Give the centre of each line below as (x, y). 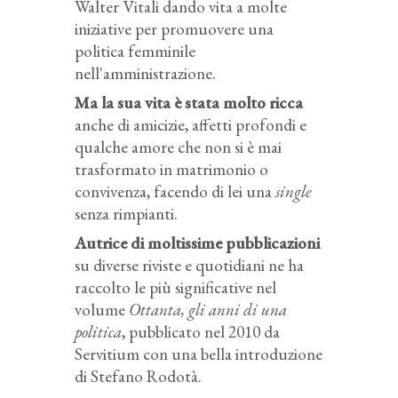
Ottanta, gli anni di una (208, 309)
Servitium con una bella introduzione (199, 354)
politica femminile (135, 51)
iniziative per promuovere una (174, 28)
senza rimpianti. (126, 213)
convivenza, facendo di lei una (175, 191)
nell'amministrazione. (145, 73)
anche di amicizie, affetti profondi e (191, 124)
